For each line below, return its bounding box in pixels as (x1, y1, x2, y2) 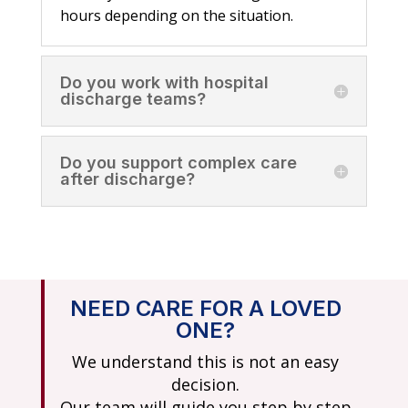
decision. (171, 373, 240, 396)
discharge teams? (59, 89, 206, 109)
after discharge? (59, 169, 195, 189)
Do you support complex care (59, 153, 297, 173)
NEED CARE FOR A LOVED (69, 295, 342, 322)
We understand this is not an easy (72, 351, 340, 373)
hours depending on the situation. (59, 5, 293, 26)
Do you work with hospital (59, 73, 269, 93)
